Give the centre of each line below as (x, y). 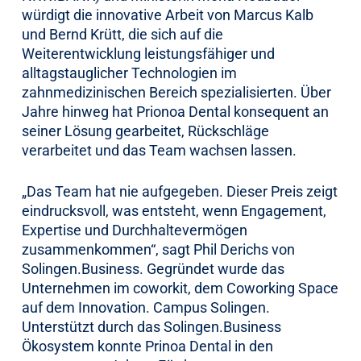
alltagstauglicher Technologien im (129, 73)
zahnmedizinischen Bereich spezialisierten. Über (176, 92)
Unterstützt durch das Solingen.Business (151, 327)
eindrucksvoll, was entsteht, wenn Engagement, (174, 211)
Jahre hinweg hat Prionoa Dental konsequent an (175, 112)
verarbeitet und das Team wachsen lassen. (159, 150)
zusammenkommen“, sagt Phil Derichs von (158, 249)
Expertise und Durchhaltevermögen (134, 230)
